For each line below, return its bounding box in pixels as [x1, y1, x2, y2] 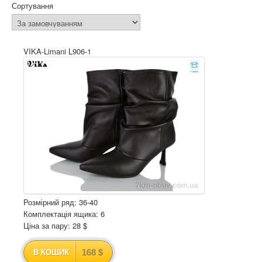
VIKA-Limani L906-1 [23, 46, 91, 57]
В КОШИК [33, 248, 69, 257]
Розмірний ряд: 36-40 [23, 196, 98, 208]
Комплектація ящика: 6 [23, 208, 105, 219]
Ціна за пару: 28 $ [23, 220, 87, 231]
